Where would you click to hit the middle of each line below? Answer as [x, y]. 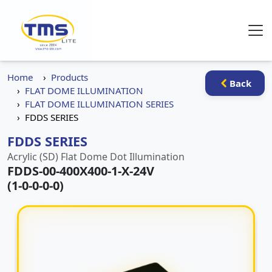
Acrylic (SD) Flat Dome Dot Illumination [96, 157]
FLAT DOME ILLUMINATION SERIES [99, 104]
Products [70, 77]
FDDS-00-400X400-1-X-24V [81, 171]
